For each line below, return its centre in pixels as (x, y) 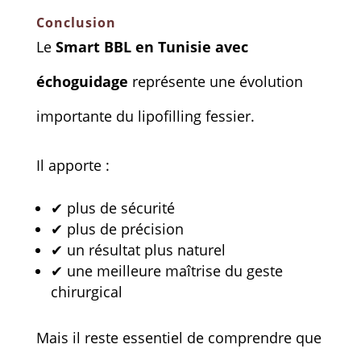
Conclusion (76, 22)
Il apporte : (73, 165)
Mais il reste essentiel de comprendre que (178, 337)
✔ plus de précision (117, 228)
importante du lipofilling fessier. (145, 116)
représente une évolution (215, 81)
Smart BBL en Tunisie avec (151, 46)
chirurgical (86, 291)
